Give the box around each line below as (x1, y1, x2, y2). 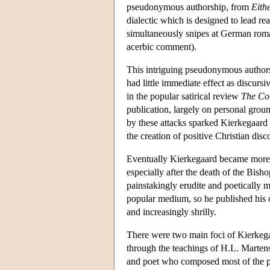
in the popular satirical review (127, 90, 241, 101)
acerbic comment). (127, 41, 196, 52)
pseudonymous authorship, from (127, 1, 251, 12)
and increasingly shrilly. (127, 206, 216, 217)
